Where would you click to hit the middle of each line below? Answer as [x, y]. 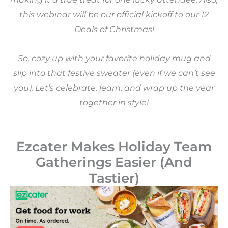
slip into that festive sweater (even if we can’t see [114, 73]
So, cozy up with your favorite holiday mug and [114, 59]
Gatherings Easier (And [114, 163]
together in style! [114, 103]
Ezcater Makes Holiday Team [114, 147]
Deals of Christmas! [114, 30]
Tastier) [114, 178]
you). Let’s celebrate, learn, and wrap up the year [114, 88]
